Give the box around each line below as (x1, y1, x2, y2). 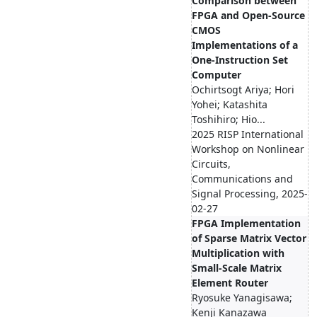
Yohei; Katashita (192, 98, 267, 111)
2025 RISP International (192, 127, 304, 141)
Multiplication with (192, 246, 284, 260)
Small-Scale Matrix (192, 261, 282, 275)
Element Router (192, 276, 268, 289)
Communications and (192, 172, 293, 185)
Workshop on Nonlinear (192, 142, 304, 156)
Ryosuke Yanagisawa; (192, 291, 292, 304)
